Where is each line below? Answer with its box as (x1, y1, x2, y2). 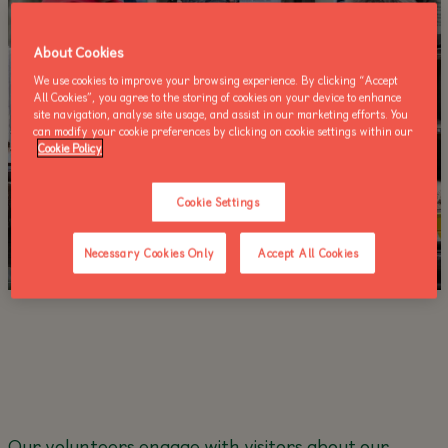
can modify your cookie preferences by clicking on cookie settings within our (33, 122, 414, 140)
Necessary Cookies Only (83, 244, 216, 262)
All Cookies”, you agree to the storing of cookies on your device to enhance (33, 88, 402, 106)
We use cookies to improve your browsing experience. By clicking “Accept (33, 71, 399, 89)
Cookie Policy (38, 139, 103, 157)
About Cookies (33, 41, 125, 63)
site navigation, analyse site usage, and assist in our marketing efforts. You (33, 105, 409, 123)
